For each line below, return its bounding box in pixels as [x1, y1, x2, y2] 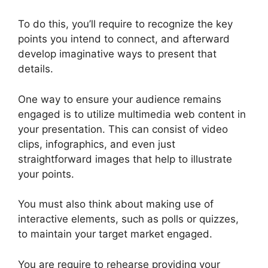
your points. [18, 167, 74, 180]
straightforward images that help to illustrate [18, 153, 232, 165]
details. [18, 63, 53, 75]
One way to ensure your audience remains [18, 93, 221, 105]
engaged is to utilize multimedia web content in [18, 108, 246, 120]
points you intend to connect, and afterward [18, 33, 230, 45]
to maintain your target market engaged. [18, 228, 212, 240]
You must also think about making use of [18, 198, 214, 211]
